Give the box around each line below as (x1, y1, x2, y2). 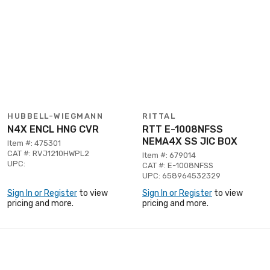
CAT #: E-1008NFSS (142, 160, 213, 170)
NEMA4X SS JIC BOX (142, 135, 237, 147)
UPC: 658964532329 (142, 171, 221, 180)
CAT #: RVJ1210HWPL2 (7, 148, 89, 158)
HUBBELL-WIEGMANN (7, 111, 103, 121)
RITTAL (142, 111, 175, 121)
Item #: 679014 (142, 150, 196, 160)
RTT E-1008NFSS (142, 123, 223, 135)
